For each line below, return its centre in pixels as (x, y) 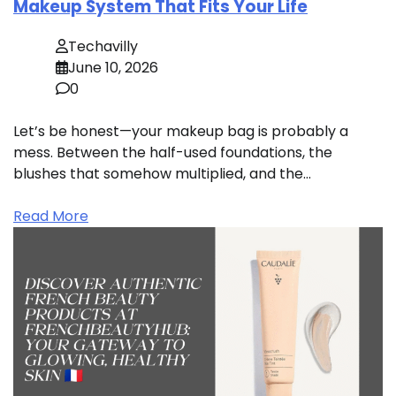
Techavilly (103, 47)
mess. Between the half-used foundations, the (173, 153)
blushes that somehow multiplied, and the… (162, 174)
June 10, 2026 (113, 68)
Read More (51, 217)
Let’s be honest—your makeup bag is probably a (181, 132)
